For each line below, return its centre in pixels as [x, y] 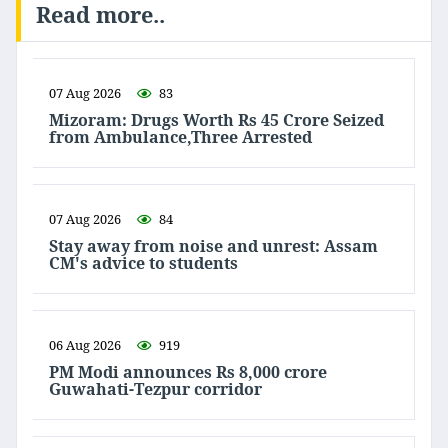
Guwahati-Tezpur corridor [155, 389]
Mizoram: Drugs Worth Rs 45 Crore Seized [216, 120]
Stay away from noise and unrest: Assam [213, 246]
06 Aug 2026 [85, 345]
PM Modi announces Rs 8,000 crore [188, 372]
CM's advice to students [143, 263]
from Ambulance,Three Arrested [180, 137]
